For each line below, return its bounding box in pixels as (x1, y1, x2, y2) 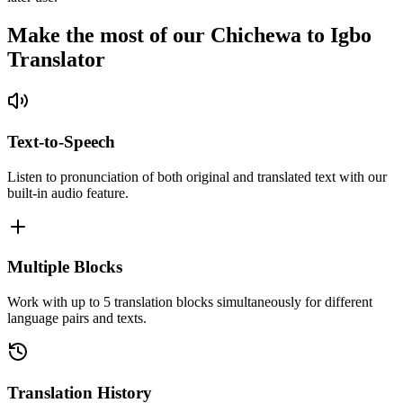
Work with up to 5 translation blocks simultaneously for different (7, 294, 372, 310)
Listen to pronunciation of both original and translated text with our (7, 168, 387, 184)
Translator (7, 48, 105, 72)
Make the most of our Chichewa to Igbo (7, 23, 372, 48)
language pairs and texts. (7, 310, 147, 327)
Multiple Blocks (7, 257, 122, 277)
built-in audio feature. (7, 184, 129, 201)
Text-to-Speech (7, 131, 115, 151)
